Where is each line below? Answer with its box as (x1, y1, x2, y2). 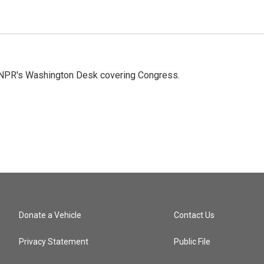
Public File (174, 237, 211, 246)
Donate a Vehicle (19, 210, 81, 220)
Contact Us (174, 210, 215, 220)
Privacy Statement (19, 237, 88, 246)
